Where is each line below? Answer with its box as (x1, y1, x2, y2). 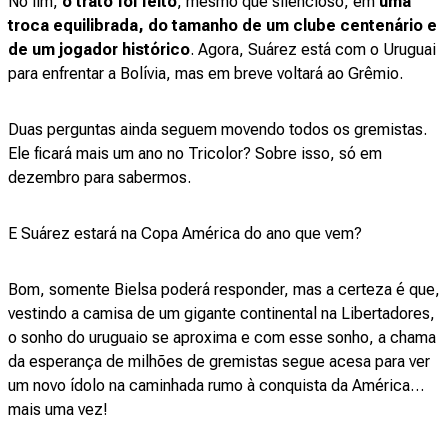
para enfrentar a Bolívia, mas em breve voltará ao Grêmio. (8, 64, 407, 83)
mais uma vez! (8, 400, 112, 419)
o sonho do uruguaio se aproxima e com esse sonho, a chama (8, 328, 436, 347)
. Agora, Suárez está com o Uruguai (190, 40, 436, 59)
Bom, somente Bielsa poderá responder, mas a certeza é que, (8, 280, 440, 299)
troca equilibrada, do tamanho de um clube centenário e (8, 16, 437, 35)
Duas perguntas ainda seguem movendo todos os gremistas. (8, 120, 427, 139)
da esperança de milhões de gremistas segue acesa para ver (8, 352, 430, 371)
